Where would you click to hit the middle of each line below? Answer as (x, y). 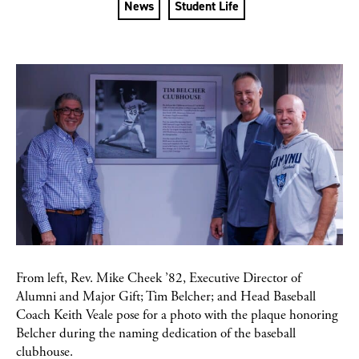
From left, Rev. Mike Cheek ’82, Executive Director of (159, 278)
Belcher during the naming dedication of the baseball (156, 333)
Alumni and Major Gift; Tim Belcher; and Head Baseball (166, 296)
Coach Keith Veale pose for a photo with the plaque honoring (177, 315)
